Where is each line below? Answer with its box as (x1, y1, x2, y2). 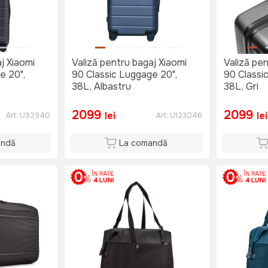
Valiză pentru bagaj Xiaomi (72, 56, 187, 69)
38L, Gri (224, 80, 258, 93)
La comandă (118, 138, 167, 149)
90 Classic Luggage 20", (72, 68, 177, 81)
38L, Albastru (72, 80, 131, 93)
